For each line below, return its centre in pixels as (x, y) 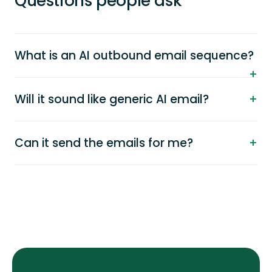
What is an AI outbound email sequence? (134, 56)
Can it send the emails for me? (104, 143)
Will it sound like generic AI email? (112, 99)
